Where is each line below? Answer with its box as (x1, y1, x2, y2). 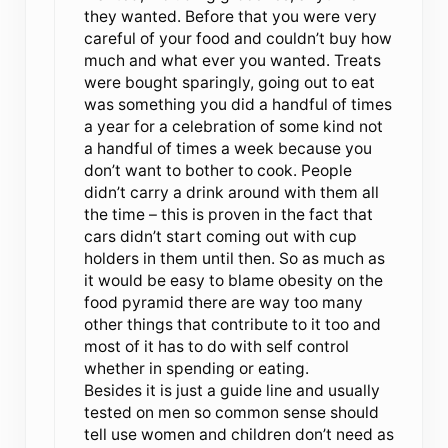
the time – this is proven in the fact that (83, 204, 373, 224)
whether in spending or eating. (83, 358, 309, 378)
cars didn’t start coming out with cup (83, 226, 357, 246)
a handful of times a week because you (83, 138, 372, 158)
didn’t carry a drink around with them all (83, 182, 379, 202)
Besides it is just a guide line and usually (83, 380, 380, 400)
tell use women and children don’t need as (83, 424, 394, 444)
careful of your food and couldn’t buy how (83, 28, 392, 48)
